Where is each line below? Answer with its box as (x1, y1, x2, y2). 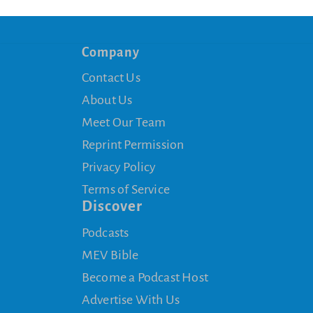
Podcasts (81, 225, 129, 240)
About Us (81, 92, 133, 107)
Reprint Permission (81, 137, 184, 152)
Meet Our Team (81, 115, 166, 129)
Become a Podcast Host (81, 270, 209, 284)
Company (81, 45, 140, 59)
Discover (81, 198, 143, 214)
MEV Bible (81, 247, 139, 262)
